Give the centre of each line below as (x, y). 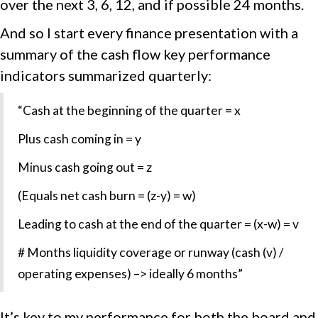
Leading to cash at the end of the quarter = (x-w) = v (158, 224)
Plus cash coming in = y (79, 139)
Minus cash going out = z (85, 167)
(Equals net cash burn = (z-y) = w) (107, 196)
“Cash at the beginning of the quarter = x (129, 110)
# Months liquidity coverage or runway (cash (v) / (151, 252)
